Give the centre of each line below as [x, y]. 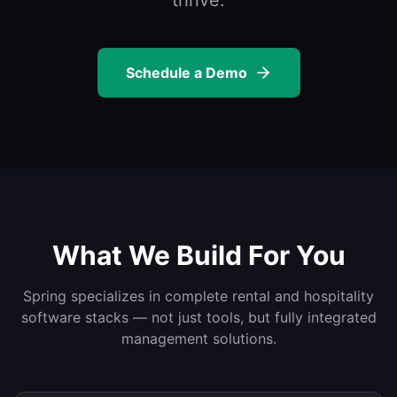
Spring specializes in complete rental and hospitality [198, 296]
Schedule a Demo [186, 73]
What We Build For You [198, 255]
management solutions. [198, 339]
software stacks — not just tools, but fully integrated [198, 317]
